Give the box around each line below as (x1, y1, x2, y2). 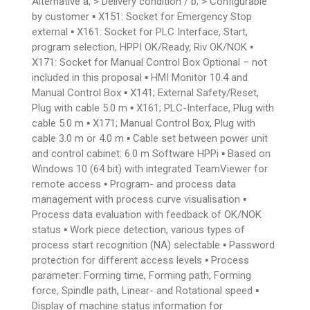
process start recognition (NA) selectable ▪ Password (32, 238, 275, 251)
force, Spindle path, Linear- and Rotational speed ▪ (32, 284, 259, 297)
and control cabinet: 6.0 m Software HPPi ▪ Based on (32, 147, 271, 160)
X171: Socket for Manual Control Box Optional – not (32, 55, 268, 69)
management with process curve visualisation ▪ (32, 192, 247, 206)
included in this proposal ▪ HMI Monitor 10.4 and (32, 71, 248, 84)
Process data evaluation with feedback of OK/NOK (32, 208, 262, 221)
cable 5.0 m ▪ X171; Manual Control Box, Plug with (32, 116, 256, 129)
